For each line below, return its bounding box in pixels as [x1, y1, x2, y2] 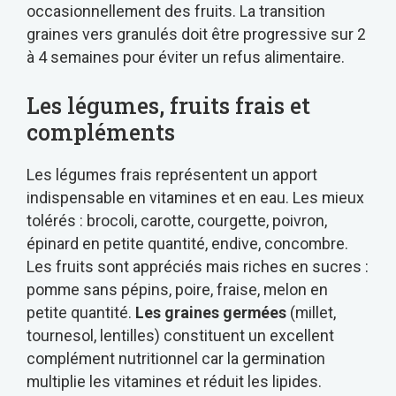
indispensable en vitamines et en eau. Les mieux [27, 188, 364, 208]
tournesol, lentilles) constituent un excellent [27, 326, 334, 346]
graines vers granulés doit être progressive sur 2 [27, 25, 366, 44]
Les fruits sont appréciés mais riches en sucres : [27, 257, 369, 277]
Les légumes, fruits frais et [27, 91, 310, 121]
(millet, [286, 303, 336, 323]
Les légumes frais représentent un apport [27, 165, 317, 185]
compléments [27, 118, 175, 148]
